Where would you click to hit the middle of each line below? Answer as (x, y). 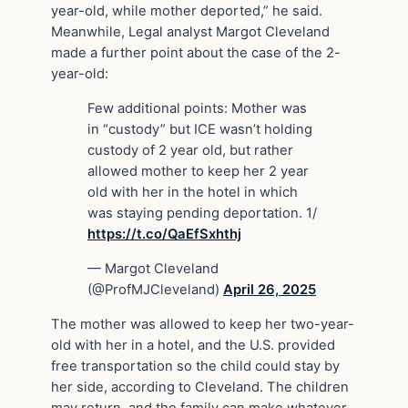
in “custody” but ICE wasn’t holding (200, 129)
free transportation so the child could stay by (195, 366)
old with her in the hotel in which (193, 192)
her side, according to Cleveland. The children (200, 387)
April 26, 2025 (270, 289)
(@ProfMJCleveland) (155, 289)
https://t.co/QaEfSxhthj (164, 234)
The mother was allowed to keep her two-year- (203, 324)
